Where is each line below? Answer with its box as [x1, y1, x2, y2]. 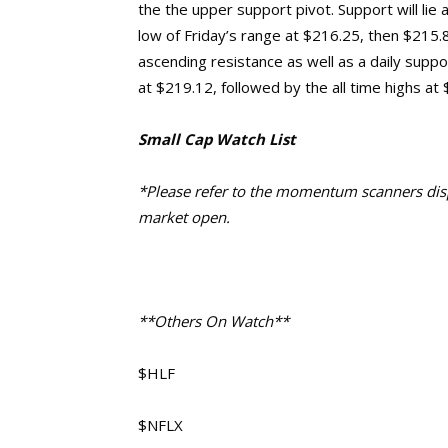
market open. [138, 207, 230, 227]
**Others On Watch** [138, 311, 289, 331]
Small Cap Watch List [138, 129, 296, 149]
